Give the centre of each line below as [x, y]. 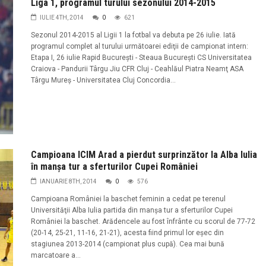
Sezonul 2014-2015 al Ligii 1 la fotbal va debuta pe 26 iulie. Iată [133, 35]
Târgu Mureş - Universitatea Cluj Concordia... [103, 80]
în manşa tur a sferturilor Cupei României [114, 166]
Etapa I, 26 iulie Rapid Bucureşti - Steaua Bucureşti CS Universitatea [141, 58]
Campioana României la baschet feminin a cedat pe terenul [128, 199]
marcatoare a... [56, 255]
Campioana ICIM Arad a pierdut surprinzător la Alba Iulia [144, 154]
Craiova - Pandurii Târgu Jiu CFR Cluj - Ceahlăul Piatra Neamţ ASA [137, 69]
